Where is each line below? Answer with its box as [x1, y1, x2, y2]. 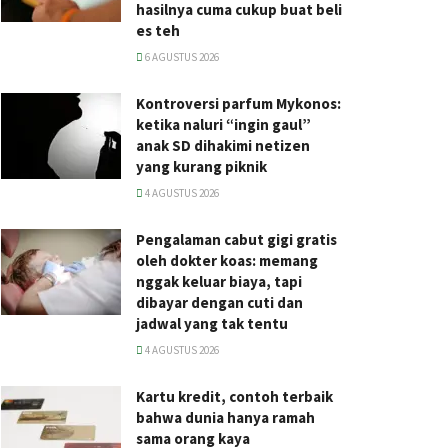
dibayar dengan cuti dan [136, 293, 303, 312]
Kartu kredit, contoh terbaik [136, 387, 333, 406]
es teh [136, 21, 180, 40]
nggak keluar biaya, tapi [136, 272, 302, 291]
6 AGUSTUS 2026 [143, 50, 219, 64]
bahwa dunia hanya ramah [136, 408, 315, 427]
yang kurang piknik [136, 157, 267, 176]
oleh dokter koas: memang [136, 251, 318, 270]
